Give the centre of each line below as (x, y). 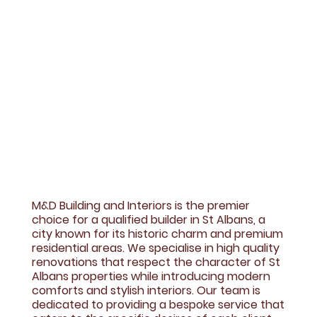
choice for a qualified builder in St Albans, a (149, 220)
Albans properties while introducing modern (151, 277)
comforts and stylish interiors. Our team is (146, 291)
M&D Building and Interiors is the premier (141, 206)
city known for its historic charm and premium (158, 234)
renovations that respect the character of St (156, 263)
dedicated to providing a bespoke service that (158, 305)
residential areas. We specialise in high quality (156, 248)
